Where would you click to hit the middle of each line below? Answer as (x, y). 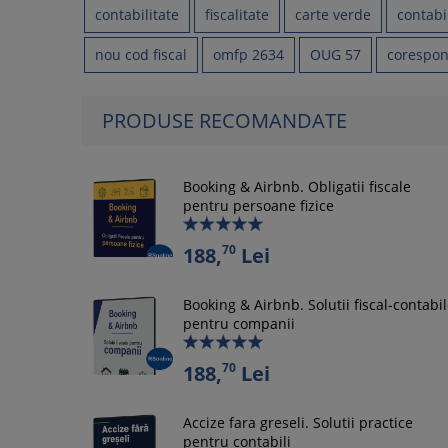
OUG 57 (335, 54)
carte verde (333, 14)
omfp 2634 (248, 54)
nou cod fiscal (141, 54)
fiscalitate (237, 14)
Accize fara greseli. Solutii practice (298, 422)
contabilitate (137, 14)
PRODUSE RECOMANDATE (224, 120)
